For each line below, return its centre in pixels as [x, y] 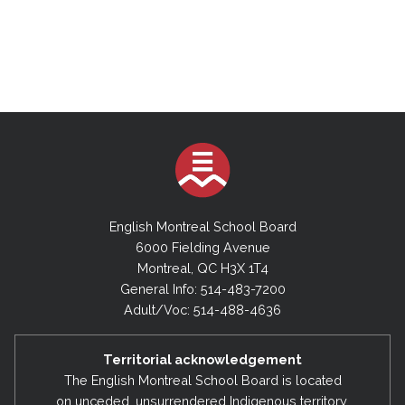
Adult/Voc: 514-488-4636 [202, 310]
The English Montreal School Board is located [202, 380]
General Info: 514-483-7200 [202, 289]
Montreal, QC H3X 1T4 [202, 268]
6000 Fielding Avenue [202, 248]
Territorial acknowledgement [202, 359]
